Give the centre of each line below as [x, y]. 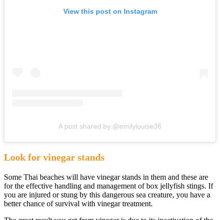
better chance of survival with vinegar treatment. [78, 203]
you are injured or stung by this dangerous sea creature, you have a [107, 194]
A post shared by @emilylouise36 [110, 126]
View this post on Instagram [110, 11]
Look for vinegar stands [54, 157]
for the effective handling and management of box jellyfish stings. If [109, 186]
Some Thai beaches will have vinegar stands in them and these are [106, 177]
